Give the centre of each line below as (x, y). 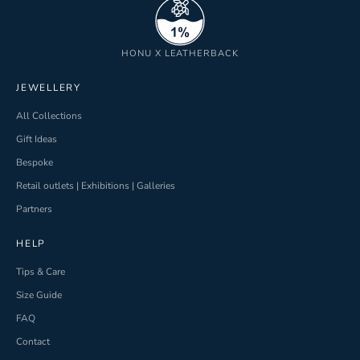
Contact (33, 342)
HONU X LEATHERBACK (180, 54)
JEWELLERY (49, 88)
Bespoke (35, 163)
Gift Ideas (37, 139)
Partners (34, 209)
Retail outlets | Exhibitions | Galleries (96, 186)
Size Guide (39, 295)
